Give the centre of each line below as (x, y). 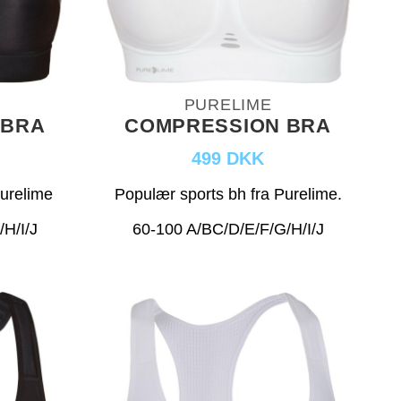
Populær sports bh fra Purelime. (228, 195)
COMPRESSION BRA (228, 126)
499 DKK (228, 159)
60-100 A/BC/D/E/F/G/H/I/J (228, 230)
